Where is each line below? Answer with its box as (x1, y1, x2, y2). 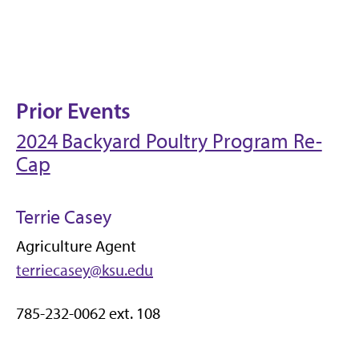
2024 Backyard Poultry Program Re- (16, 127, 322, 154)
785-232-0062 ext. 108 (16, 303, 160, 323)
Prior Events (16, 96, 131, 124)
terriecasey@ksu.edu (16, 260, 153, 280)
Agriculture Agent (16, 236, 136, 256)
